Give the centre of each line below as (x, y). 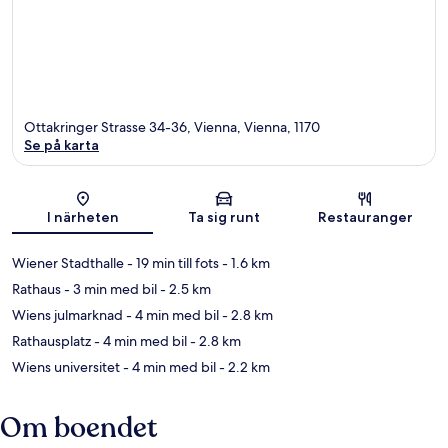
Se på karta (61, 145)
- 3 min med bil (109, 289)
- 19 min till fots (171, 263)
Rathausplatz (51, 341)
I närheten (82, 217)
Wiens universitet (66, 367)
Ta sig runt (223, 217)
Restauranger (365, 217)
